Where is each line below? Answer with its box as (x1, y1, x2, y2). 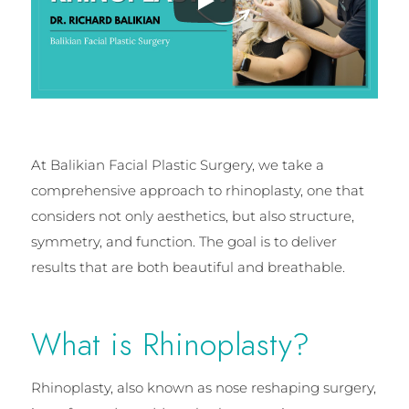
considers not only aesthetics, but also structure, (30, 206, 354, 225)
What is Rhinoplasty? (30, 322, 310, 366)
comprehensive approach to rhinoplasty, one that (30, 181, 364, 199)
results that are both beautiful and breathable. (30, 257, 345, 276)
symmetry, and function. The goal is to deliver (30, 232, 337, 250)
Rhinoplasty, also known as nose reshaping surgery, (30, 378, 376, 396)
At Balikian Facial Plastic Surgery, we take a (30, 155, 324, 173)
